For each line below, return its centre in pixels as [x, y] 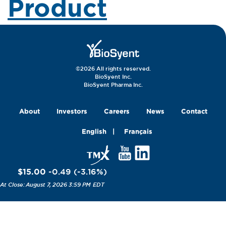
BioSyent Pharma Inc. [113, 84]
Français [138, 131]
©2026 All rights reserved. [113, 68]
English [94, 131]
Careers [117, 111]
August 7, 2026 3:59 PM [58, 185]
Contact [194, 111]
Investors [72, 111]
